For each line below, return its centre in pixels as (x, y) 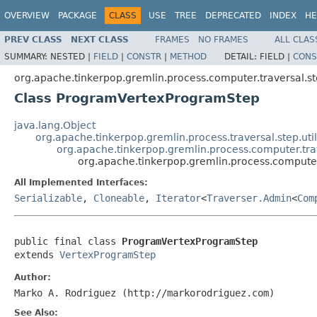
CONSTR (144, 56)
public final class (68, 241)
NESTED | (72, 56)
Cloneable (119, 198)
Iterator (178, 198)
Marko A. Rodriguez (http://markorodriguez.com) (144, 293)
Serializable (48, 198)
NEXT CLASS (100, 39)
